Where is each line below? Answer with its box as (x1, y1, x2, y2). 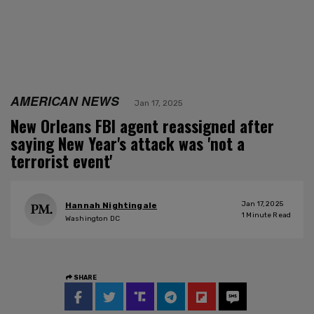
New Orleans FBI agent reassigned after (11, 114, 274, 138)
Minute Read (245, 210, 291, 219)
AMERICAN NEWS (11, 91, 119, 109)
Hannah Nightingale (65, 200, 158, 211)
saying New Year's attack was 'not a (11, 131, 245, 156)
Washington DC (65, 214, 120, 224)
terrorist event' (11, 149, 112, 173)
